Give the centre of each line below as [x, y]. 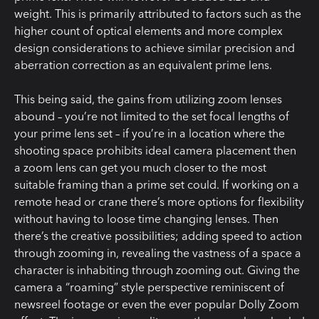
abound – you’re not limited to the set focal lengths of [152, 116]
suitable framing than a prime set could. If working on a [157, 185]
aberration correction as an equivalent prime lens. [143, 65]
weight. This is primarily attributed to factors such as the [158, 14]
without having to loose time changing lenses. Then [146, 219]
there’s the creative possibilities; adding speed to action [158, 236]
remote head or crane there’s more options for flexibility [159, 202]
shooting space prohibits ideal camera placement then [155, 151]
